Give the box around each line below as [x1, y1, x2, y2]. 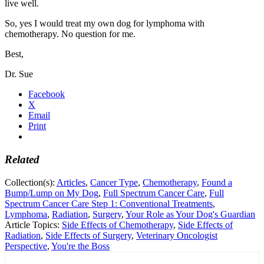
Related [5, 153, 39, 166]
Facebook [28, 89, 65, 100]
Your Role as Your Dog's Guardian [126, 209, 255, 219]
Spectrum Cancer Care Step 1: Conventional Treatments [5, 198, 213, 209]
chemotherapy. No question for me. [5, 29, 136, 39]
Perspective [5, 240, 47, 251]
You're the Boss [51, 240, 110, 251]
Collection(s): [5, 177, 57, 187]
